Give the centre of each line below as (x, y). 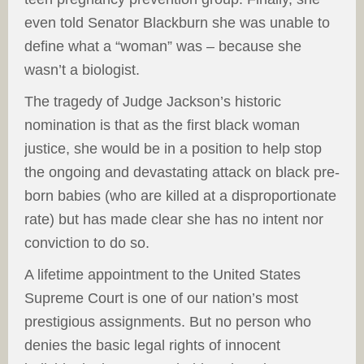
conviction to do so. (89, 243)
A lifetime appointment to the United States (162, 275)
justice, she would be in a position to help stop (173, 149)
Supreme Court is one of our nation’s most (161, 299)
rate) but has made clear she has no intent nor (174, 220)
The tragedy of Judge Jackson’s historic (153, 102)
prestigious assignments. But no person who (168, 322)
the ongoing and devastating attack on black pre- (182, 173)
